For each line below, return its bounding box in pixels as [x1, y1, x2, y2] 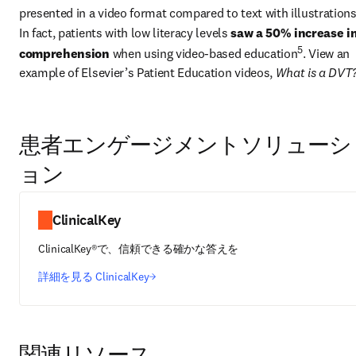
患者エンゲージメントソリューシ [19, 135, 352, 158]
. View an [302, 44, 350, 61]
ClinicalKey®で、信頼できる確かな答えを [38, 241, 239, 256]
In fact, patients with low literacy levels [19, 24, 231, 41]
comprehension [19, 44, 110, 61]
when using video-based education [109, 44, 298, 61]
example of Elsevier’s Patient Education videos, [19, 64, 276, 80]
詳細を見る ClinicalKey [38, 269, 149, 284]
